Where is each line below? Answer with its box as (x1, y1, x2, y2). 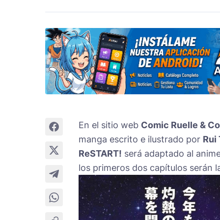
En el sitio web (79, 119, 141, 130)
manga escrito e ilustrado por (79, 134, 203, 144)
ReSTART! (79, 148, 122, 159)
